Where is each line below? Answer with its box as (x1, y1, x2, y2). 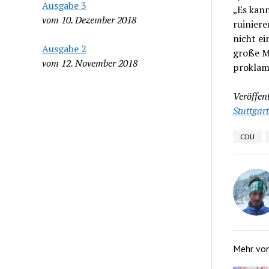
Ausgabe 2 (42, 41, 87, 55)
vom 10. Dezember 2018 (42, 13, 137, 26)
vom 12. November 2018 (42, 56, 138, 70)
